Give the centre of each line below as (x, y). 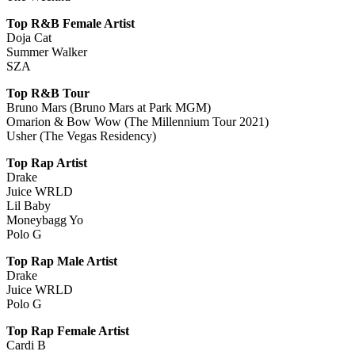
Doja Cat (29, 37)
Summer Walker (47, 52)
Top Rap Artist (47, 162)
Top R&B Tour (48, 93)
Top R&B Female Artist (71, 23)
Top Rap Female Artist (68, 330)
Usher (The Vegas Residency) (81, 136)
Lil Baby (29, 205)
